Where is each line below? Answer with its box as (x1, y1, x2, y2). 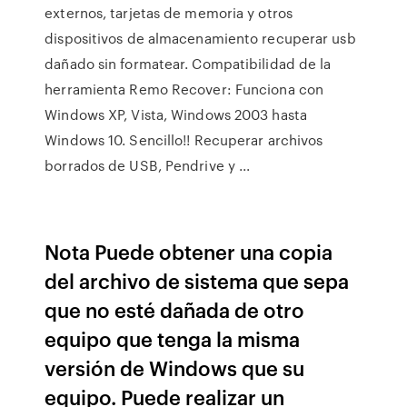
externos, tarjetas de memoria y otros (45, 3, 293, 23)
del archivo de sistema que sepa (45, 266, 350, 294)
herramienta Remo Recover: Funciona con (45, 79, 324, 99)
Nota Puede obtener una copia (45, 237, 333, 265)
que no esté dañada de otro (45, 295, 305, 323)
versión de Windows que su (45, 353, 305, 382)
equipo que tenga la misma (45, 324, 301, 352)
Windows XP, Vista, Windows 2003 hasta (45, 104, 307, 124)
